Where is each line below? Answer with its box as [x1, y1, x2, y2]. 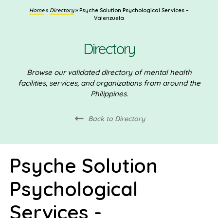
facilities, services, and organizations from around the [18, 78, 200, 88]
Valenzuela [94, 15, 124, 22]
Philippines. [90, 89, 128, 98]
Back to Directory [88, 114, 145, 123]
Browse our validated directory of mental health [26, 67, 192, 77]
